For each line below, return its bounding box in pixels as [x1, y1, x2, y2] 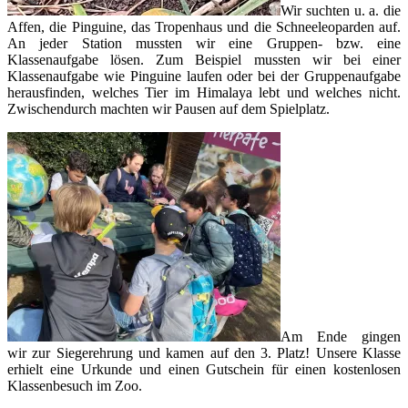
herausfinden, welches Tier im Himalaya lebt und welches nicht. [7, 84, 401, 100]
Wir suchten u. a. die [280, 2, 401, 18]
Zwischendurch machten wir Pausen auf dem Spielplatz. [7, 100, 330, 117]
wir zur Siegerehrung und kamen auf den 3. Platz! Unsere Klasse [7, 344, 401, 361]
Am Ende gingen [280, 328, 401, 344]
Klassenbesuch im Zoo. [7, 377, 142, 393]
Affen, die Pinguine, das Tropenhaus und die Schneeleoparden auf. [7, 18, 401, 35]
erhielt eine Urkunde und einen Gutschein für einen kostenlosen [7, 361, 401, 377]
